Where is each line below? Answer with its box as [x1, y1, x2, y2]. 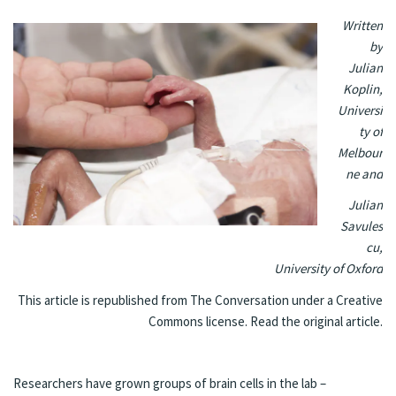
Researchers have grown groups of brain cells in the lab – [13, 375, 326, 392]
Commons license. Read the [148, 312, 303, 330]
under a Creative [289, 291, 383, 308]
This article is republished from [18, 291, 190, 308]
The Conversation [190, 291, 289, 308]
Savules [340, 217, 383, 235]
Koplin [343, 80, 379, 97]
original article [303, 312, 380, 330]
